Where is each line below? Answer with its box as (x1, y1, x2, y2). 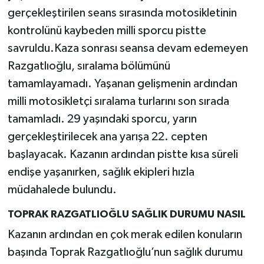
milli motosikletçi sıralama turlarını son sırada (7, 95, 229, 107)
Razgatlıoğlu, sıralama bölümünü (7, 60, 170, 72)
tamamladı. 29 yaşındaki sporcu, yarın (7, 113, 197, 125)
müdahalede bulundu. (7, 183, 117, 196)
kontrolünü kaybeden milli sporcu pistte (7, 24, 206, 37)
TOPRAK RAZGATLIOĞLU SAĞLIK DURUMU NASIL (7, 209, 246, 220)
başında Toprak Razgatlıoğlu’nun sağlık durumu (7, 246, 243, 259)
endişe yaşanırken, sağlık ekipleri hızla (7, 166, 194, 178)
